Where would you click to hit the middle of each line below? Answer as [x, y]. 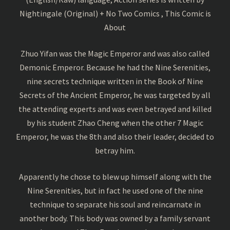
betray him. [115, 150]
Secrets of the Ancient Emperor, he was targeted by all [115, 95]
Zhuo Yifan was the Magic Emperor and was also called [115, 53]
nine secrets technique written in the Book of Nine [115, 81]
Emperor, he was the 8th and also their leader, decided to [115, 136]
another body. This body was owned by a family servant [115, 218]
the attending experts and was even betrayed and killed [115, 109]
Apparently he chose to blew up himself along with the [115, 176]
